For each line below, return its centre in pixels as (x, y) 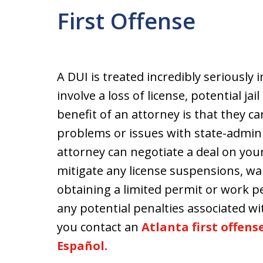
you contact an (99, 227)
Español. (82, 246)
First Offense (126, 21)
